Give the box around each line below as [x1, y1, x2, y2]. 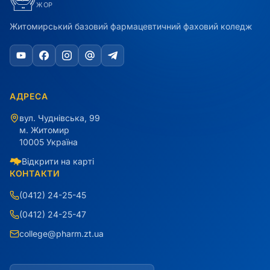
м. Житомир [19, 125, 69, 136]
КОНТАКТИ [10, 168, 60, 179]
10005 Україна [19, 137, 78, 148]
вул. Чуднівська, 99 [19, 113, 100, 124]
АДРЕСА [10, 91, 48, 102]
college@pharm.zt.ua [19, 228, 104, 239]
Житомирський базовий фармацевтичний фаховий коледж [10, 21, 252, 32]
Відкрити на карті [22, 156, 94, 167]
